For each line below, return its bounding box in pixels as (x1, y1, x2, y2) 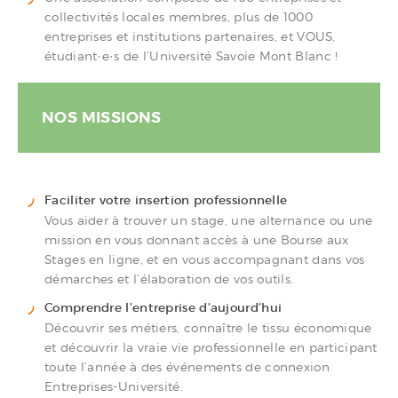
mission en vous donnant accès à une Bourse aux (44, 232, 349, 247)
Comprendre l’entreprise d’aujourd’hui (44, 299, 283, 315)
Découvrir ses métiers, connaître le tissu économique (44, 320, 372, 335)
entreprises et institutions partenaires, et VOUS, (44, 28, 336, 44)
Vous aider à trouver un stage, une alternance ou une (44, 212, 373, 227)
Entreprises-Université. (44, 378, 183, 394)
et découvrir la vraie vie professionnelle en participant (44, 339, 378, 354)
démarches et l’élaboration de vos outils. (44, 271, 294, 286)
